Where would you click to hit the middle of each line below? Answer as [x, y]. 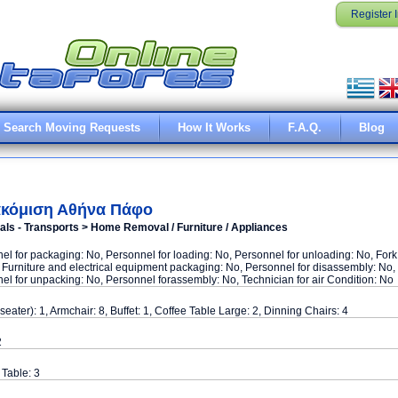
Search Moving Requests [72, 127]
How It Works [214, 127]
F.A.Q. [305, 127]
